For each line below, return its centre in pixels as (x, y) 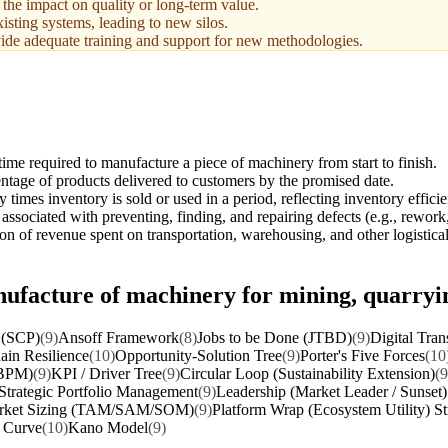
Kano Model (108, 427)
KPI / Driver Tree (106, 373)
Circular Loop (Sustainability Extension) (307, 373)
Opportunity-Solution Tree (198, 355)
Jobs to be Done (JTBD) (274, 337)
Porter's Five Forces (362, 355)
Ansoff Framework (118, 337)
